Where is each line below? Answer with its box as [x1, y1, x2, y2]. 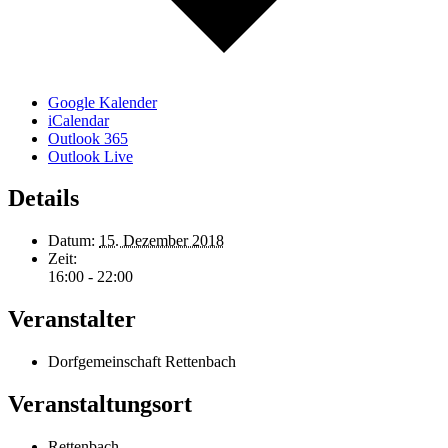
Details [8, 185, 79, 212]
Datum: [48, 232, 95, 250]
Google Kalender [48, 93, 157, 111]
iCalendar [48, 111, 109, 129]
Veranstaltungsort [8, 391, 192, 418]
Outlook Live [48, 147, 133, 165]
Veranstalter [8, 306, 136, 333]
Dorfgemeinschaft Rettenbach [48, 353, 236, 371]
